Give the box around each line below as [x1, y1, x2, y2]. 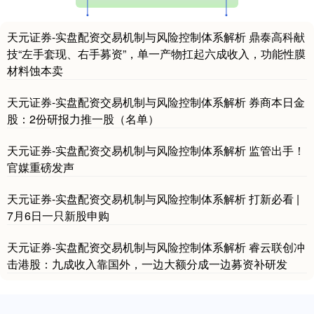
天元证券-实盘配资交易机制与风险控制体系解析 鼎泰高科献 [7, 28, 305, 45]
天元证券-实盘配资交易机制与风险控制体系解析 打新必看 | [7, 190, 299, 207]
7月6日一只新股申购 [7, 207, 109, 224]
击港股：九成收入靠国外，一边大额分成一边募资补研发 [7, 255, 287, 272]
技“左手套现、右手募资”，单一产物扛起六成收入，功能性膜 [7, 45, 306, 62]
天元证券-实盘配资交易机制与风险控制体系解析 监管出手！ [7, 142, 305, 158]
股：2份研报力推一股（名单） [7, 110, 159, 127]
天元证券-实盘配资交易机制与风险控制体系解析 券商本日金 [7, 93, 305, 110]
